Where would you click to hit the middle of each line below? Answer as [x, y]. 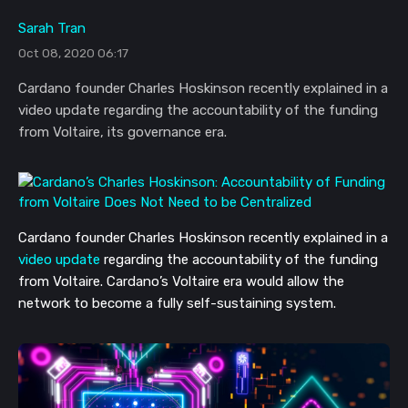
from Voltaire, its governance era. [122, 133]
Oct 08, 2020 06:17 [73, 53]
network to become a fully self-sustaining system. [179, 304]
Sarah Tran [52, 29]
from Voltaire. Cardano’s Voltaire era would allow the [181, 282]
